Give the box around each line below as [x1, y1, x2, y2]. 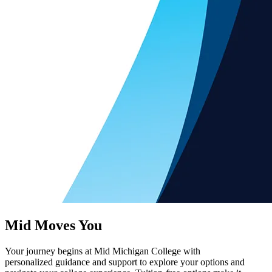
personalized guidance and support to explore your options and [5, 256, 245, 267]
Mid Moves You [5, 217, 102, 233]
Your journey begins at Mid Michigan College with [5, 245, 200, 256]
